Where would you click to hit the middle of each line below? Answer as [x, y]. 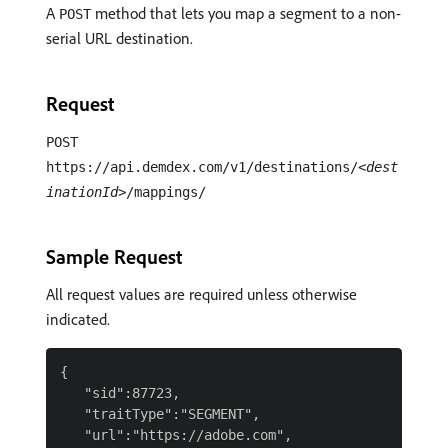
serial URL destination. [119, 38]
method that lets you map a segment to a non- [246, 13]
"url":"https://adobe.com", [176, 435]
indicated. [78, 319]
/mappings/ [166, 192]
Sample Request [114, 256]
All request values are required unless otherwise [201, 294]
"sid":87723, [120, 393]
